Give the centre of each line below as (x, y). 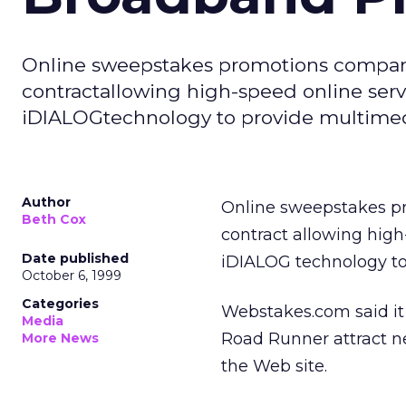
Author (46, 202)
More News (60, 338)
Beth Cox (54, 219)
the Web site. (274, 366)
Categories (60, 304)
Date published (75, 258)
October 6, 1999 (72, 275)
